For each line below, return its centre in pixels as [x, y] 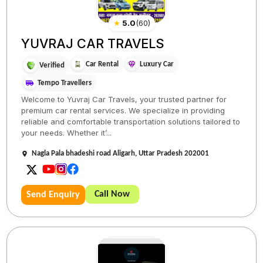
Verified [52, 65]
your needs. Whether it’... [67, 133]
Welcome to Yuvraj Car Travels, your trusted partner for [124, 100]
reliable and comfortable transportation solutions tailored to [131, 122]
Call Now [112, 195]
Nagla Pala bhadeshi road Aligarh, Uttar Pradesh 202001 [121, 154]
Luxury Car [157, 65]
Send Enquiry [53, 195]
